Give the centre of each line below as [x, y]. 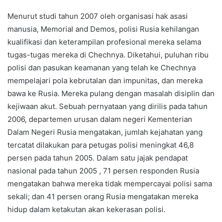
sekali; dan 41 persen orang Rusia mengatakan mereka [103, 197]
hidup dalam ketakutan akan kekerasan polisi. [86, 210]
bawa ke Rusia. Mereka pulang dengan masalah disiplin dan [111, 94]
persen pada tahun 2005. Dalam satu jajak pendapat [98, 158]
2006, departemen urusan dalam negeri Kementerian [100, 119]
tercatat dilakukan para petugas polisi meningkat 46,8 [101, 145]
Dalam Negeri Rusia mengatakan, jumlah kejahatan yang [105, 132]
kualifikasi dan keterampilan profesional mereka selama [104, 42]
